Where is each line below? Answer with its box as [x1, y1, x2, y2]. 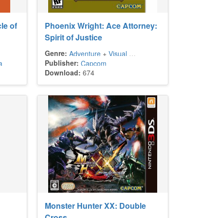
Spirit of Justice [45, 32, 102, 43]
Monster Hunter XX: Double [45, 200, 146, 211]
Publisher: [45, 58, 79, 68]
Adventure [69, 49, 101, 58]
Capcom [81, 58, 107, 68]
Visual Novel [109, 49, 129, 58]
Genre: [45, 48, 67, 58]
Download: [45, 68, 81, 77]
